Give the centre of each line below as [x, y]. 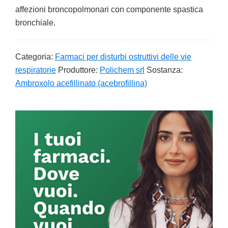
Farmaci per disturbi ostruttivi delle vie [123, 57]
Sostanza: [165, 70]
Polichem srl [122, 70]
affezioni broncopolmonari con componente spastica [109, 9]
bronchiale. [35, 23]
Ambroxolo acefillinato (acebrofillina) [81, 83]
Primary [39, 119]
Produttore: [79, 70]
